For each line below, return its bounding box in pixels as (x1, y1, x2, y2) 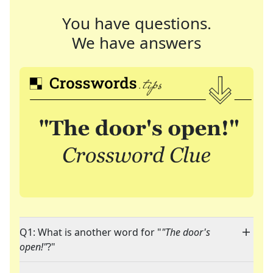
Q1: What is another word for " (19, 225, 161, 239)
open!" (19, 240, 47, 254)
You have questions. (62, 12, 211, 34)
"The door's (161, 225, 210, 239)
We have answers (72, 32, 201, 54)
